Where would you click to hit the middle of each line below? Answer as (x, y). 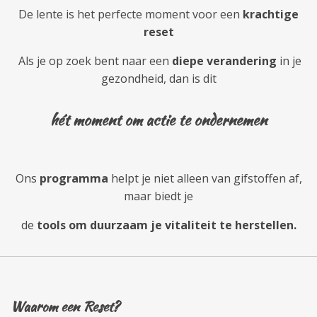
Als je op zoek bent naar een (94, 60)
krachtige (271, 14)
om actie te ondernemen (194, 120)
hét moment (86, 120)
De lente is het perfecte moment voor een (131, 14)
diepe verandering (224, 60)
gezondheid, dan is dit (158, 78)
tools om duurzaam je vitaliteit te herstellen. (166, 225)
